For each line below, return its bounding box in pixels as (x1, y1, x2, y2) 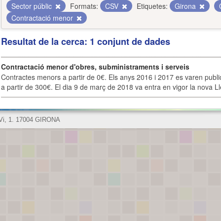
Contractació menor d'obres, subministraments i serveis (1, 62, 189, 72)
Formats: (70, 1, 98, 11)
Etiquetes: (137, 1, 168, 11)
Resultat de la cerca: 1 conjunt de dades (1, 35, 170, 48)
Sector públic (11, 1, 54, 11)
